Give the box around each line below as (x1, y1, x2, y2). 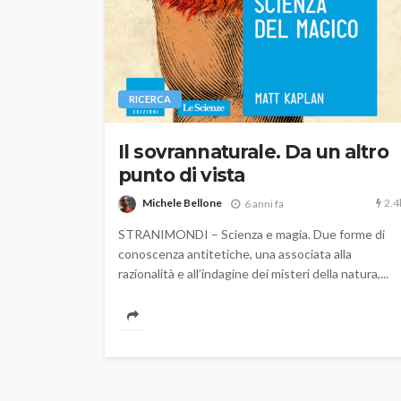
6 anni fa (244, 196, 284, 210)
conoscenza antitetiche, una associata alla (118, 246, 352, 262)
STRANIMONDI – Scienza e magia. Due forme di (118, 226, 385, 243)
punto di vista (118, 163, 245, 186)
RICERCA (129, 92, 171, 105)
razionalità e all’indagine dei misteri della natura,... (118, 266, 388, 282)
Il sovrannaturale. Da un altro (118, 140, 388, 163)
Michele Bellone (142, 196, 222, 210)
